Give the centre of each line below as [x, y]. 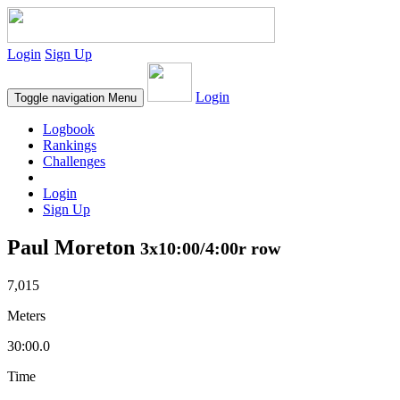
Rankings [70, 145]
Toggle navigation [59, 98]
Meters [26, 315]
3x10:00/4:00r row [210, 248]
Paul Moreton [74, 247]
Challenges [74, 161]
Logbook [69, 129]
